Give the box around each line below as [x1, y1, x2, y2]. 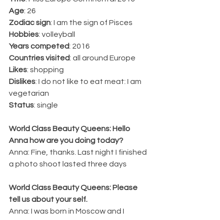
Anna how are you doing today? [9, 136, 123, 144]
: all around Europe [70, 54, 136, 62]
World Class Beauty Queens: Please [9, 183, 139, 192]
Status [9, 101, 34, 109]
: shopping [27, 65, 64, 74]
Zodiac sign [9, 18, 51, 27]
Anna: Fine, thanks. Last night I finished [9, 148, 148, 156]
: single [34, 101, 58, 109]
